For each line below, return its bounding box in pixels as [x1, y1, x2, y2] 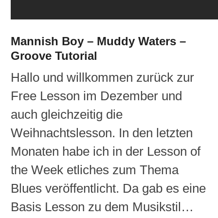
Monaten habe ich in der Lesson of [11, 144, 201, 158]
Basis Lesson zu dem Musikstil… [11, 200, 194, 214]
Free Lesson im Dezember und [11, 89, 182, 103]
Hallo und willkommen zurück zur [11, 70, 195, 84]
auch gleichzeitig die [11, 107, 123, 121]
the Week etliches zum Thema [11, 163, 179, 177]
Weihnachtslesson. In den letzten [11, 126, 193, 140]
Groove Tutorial [11, 49, 98, 62]
